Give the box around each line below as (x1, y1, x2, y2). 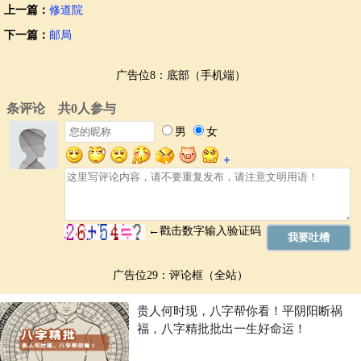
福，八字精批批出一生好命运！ (137, 322, 306, 336)
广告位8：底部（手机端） (115, 69, 246, 82)
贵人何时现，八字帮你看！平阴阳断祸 (137, 305, 342, 318)
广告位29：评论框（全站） (113, 269, 248, 282)
